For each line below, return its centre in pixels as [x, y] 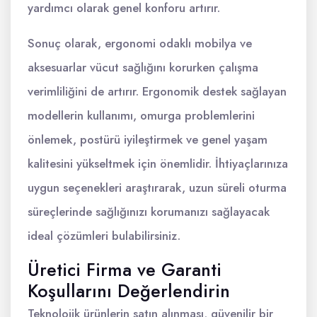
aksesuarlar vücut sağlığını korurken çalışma [143, 68]
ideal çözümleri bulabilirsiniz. [104, 236]
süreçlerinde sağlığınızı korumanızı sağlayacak [149, 212]
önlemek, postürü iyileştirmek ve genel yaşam [148, 140]
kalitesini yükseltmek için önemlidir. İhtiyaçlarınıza [158, 164]
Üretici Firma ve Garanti [125, 270]
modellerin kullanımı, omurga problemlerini [141, 116]
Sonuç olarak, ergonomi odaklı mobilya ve [140, 44]
